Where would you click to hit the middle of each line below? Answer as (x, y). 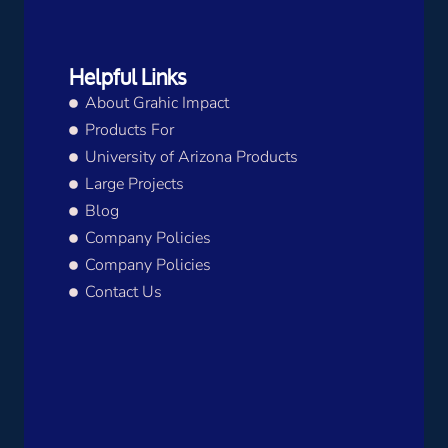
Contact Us (124, 292)
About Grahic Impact (157, 103)
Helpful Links (128, 77)
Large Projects (135, 184)
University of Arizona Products (192, 157)
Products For (130, 130)
